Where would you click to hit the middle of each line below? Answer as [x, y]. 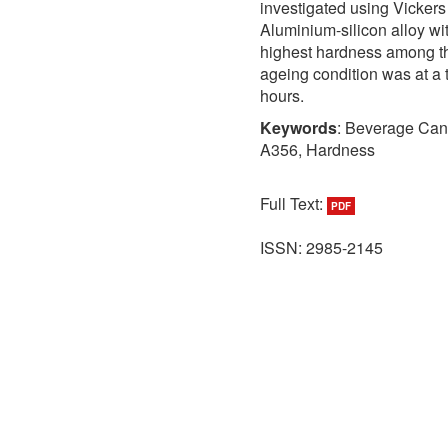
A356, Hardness [317, 149]
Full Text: [293, 203]
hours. [282, 95]
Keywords [298, 127]
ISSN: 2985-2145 [321, 247]
